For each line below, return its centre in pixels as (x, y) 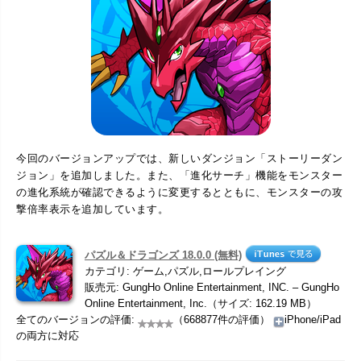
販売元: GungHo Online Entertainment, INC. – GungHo (212, 287)
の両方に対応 (48, 335)
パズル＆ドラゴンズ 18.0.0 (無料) (163, 255)
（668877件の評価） (223, 319)
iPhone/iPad (313, 319)
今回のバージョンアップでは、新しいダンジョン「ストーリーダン (179, 158)
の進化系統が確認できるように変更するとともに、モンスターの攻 (179, 192)
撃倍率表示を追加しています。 (92, 209)
